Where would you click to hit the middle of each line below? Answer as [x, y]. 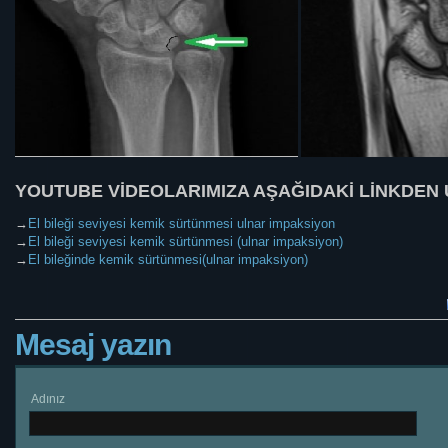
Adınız [47, 399]
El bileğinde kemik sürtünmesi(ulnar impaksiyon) [167, 259]
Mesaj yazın [92, 344]
